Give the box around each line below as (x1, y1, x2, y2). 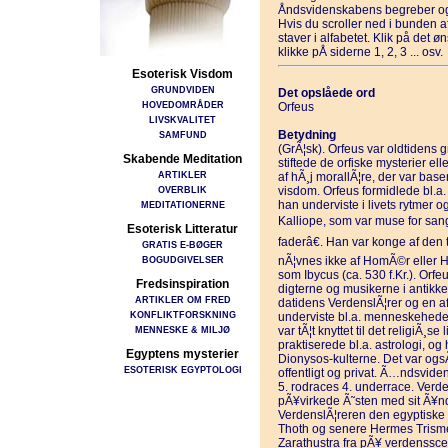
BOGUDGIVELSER (141, 254, 224, 265)
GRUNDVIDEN (150, 84, 215, 95)
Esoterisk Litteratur (127, 222, 238, 236)
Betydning (277, 128, 336, 142)
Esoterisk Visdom (132, 67, 233, 81)
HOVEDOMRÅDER (141, 99, 224, 110)
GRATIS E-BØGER (142, 239, 223, 250)
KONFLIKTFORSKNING (129, 309, 236, 320)
